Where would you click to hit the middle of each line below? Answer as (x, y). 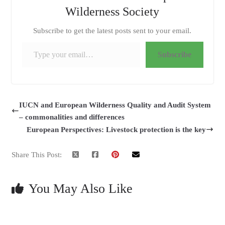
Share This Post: (36, 154)
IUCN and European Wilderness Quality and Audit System (115, 105)
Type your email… (25, 41)
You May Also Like (80, 188)
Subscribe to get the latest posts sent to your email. (113, 30)
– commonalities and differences (72, 117)
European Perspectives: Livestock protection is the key (117, 129)
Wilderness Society (113, 11)
